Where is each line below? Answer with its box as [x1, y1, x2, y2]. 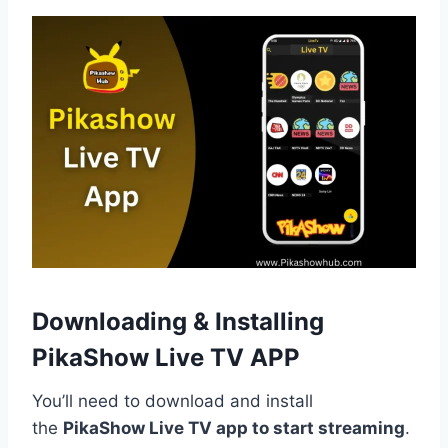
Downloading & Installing [32, 307, 324, 337]
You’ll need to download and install [32, 391, 313, 412]
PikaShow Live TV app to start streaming [63, 418, 405, 439]
